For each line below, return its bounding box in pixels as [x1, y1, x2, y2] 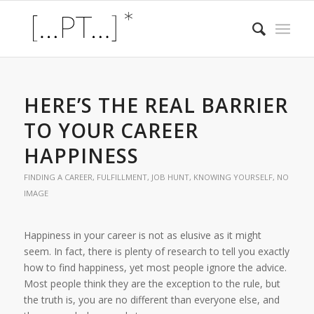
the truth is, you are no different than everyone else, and [23, 292, 280, 306]
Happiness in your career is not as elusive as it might [23, 228, 261, 242]
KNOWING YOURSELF [193, 172, 273, 182]
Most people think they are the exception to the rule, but [23, 276, 280, 290]
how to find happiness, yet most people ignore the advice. [23, 260, 287, 274]
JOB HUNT [151, 172, 189, 182]
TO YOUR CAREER [23, 117, 198, 144]
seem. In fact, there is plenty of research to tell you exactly [23, 244, 289, 258]
